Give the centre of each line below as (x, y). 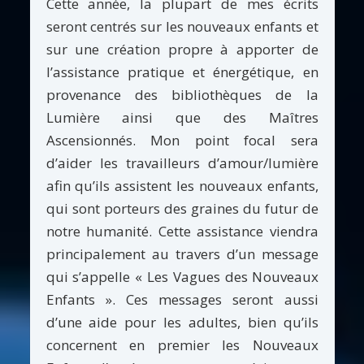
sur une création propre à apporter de (182, 49)
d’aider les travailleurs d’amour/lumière (182, 162)
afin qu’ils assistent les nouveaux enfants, (182, 185)
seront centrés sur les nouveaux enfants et (182, 26)
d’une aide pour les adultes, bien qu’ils (182, 322)
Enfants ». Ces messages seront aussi (182, 299)
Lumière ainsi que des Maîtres (182, 117)
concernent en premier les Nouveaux (182, 344)
